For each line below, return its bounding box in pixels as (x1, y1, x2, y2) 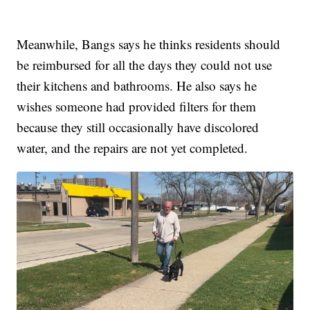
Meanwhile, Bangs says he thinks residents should (17, 35, 281, 53)
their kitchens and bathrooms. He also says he (17, 76, 257, 94)
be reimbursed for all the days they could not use (17, 55, 273, 73)
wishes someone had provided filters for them (17, 97, 257, 115)
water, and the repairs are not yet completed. (17, 138, 248, 156)
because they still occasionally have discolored (17, 118, 259, 136)
